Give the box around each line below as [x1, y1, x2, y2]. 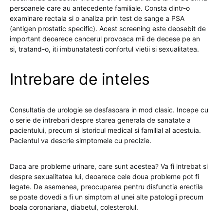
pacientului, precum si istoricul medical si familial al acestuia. [10, 126, 201, 134]
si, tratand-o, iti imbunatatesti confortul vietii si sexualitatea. [10, 45, 199, 53]
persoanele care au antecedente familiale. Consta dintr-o [10, 4, 190, 12]
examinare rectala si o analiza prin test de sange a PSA [10, 14, 184, 22]
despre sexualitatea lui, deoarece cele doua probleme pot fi [10, 172, 199, 181]
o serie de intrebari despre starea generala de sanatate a [10, 116, 191, 124]
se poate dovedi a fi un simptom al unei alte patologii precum [10, 193, 203, 201]
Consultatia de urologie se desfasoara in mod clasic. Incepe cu [10, 106, 208, 114]
